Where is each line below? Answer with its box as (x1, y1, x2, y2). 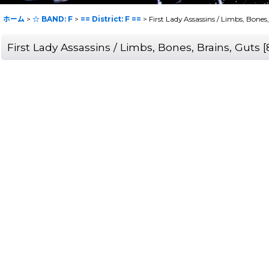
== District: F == (80, 14, 141, 23)
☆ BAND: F (32, 14, 73, 23)
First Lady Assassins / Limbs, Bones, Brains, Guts (7, 40, 260, 53)
